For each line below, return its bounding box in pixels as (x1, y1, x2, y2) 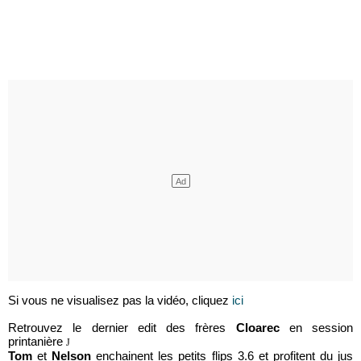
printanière (8, 334, 66, 348)
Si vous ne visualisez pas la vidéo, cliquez (8, 293, 232, 307)
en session (279, 321, 353, 334)
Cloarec (235, 321, 280, 334)
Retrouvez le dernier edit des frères (8, 321, 236, 334)
